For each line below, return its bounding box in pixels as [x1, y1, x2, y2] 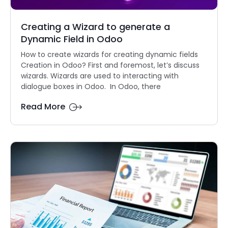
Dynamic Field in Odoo [21, 33, 123, 46]
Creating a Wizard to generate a [21, 20, 170, 34]
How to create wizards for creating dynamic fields [21, 49, 198, 60]
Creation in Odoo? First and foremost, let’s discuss [21, 60, 199, 71]
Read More [21, 101, 65, 113]
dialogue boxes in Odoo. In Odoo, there [21, 81, 161, 92]
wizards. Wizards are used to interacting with [21, 71, 179, 81]
